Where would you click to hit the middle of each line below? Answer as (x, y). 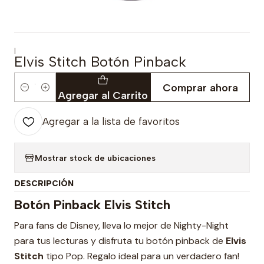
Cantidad (32, 94)
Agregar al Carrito (103, 95)
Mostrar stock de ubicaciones (95, 158)
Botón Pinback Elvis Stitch (92, 204)
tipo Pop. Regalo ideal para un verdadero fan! (143, 256)
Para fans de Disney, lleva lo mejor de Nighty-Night (121, 225)
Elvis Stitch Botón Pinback (100, 62)
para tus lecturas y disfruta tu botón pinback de (120, 241)
